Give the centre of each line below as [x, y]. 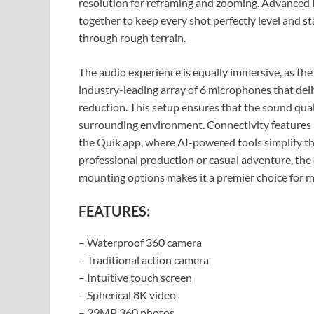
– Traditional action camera [144, 260]
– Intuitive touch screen [135, 278]
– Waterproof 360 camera [140, 243]
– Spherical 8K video [127, 295]
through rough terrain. [132, 38]
